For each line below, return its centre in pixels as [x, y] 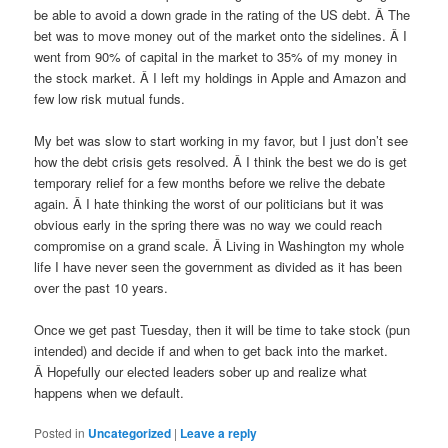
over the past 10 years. [101, 287]
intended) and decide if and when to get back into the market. [211, 351]
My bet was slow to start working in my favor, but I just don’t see [221, 140]
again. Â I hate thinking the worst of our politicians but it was [209, 203]
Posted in [60, 433]
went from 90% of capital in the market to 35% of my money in [216, 56]
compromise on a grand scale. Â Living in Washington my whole [219, 245]
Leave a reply [219, 433]
